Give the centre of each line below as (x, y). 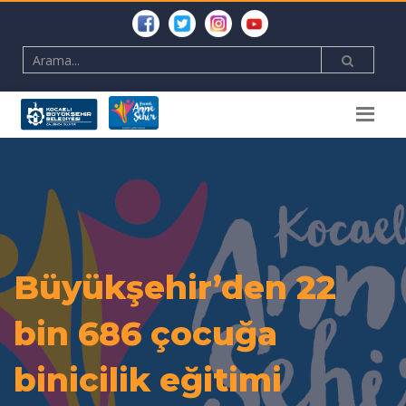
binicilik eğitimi (148, 379)
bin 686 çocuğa (145, 333)
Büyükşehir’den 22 (175, 287)
